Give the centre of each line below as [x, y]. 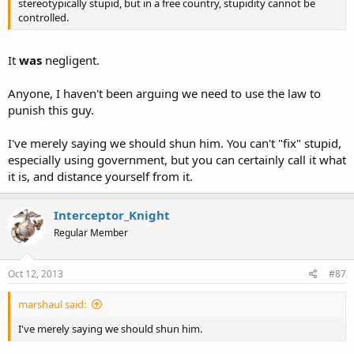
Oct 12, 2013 [36, 273]
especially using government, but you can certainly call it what [177, 160]
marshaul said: [52, 304]
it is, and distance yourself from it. [100, 176]
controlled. [43, 17]
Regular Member [91, 233]
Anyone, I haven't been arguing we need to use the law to [164, 93]
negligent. [71, 60]
